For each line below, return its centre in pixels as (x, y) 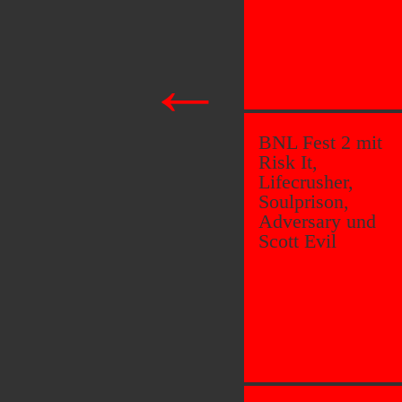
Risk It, (288, 162)
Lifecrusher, (306, 182)
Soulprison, (304, 201)
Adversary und (317, 221)
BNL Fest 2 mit (320, 142)
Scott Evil (297, 241)
